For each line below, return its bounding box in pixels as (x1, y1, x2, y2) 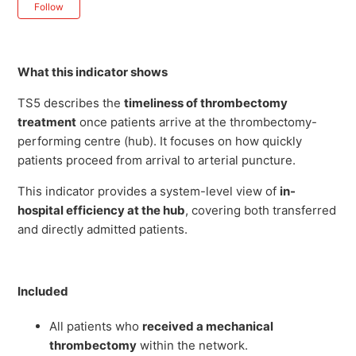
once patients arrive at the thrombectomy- (76, 114, 318, 130)
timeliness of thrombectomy (124, 95, 288, 111)
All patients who (49, 319, 143, 335)
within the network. (137, 338, 249, 354)
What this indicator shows (17, 64, 168, 80)
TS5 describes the (17, 95, 125, 111)
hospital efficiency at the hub (17, 203, 186, 219)
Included (17, 284, 69, 300)
